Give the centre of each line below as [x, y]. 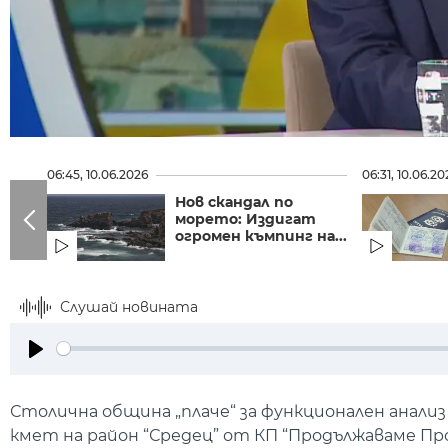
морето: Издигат [245, 218]
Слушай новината [129, 306]
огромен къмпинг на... [260, 235]
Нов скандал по [233, 201]
